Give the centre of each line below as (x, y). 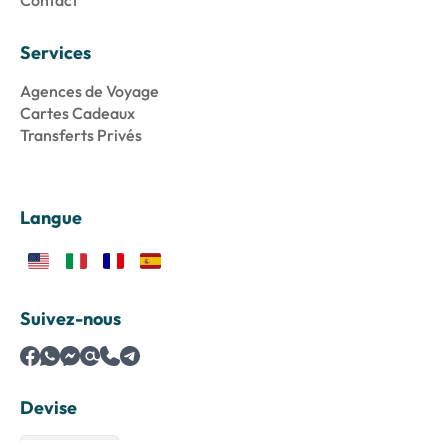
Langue (51, 218)
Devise (48, 408)
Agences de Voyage (89, 91)
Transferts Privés (81, 135)
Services (55, 53)
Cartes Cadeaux (77, 113)
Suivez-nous (70, 319)
